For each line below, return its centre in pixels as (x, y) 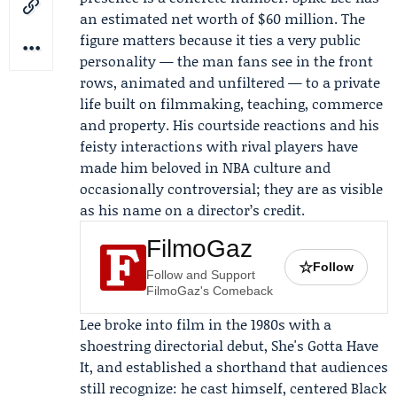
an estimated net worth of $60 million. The (222, 18)
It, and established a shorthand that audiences (234, 366)
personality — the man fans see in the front (226, 61)
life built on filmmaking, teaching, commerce (231, 103)
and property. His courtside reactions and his (230, 125)
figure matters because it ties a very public (220, 39)
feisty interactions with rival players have (219, 146)
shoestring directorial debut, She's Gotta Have (229, 345)
